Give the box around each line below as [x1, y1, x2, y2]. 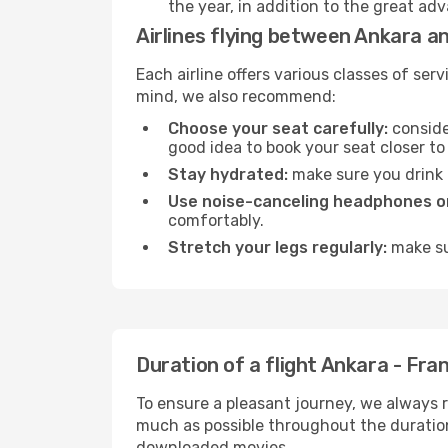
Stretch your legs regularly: [168, 238, 387, 257]
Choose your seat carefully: [168, 119, 388, 138]
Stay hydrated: [168, 165, 288, 184]
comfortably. [168, 211, 264, 230]
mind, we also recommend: [136, 87, 336, 106]
